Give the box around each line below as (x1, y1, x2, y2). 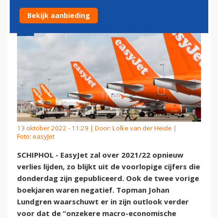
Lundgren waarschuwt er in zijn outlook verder (17, 197, 189, 207)
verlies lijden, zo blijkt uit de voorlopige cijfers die (17, 162, 200, 172)
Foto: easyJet (17, 131, 54, 141)
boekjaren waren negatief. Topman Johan (17, 185, 169, 195)
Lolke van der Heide (112, 123, 172, 132)
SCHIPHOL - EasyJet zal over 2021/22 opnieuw (17, 150, 183, 160)
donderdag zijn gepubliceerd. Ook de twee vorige (17, 173, 199, 183)
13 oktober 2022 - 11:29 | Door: (17, 123, 112, 132)
